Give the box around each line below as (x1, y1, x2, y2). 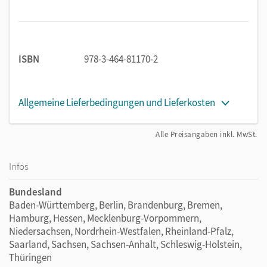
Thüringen (9, 250, 52, 264)
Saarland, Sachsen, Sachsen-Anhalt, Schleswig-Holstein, (9, 237, 242, 251)
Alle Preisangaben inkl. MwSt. (156, 129, 257, 139)
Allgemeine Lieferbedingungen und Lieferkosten (18, 95, 215, 109)
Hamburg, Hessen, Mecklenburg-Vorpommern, (9, 211, 201, 225)
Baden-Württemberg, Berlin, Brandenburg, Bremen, (9, 198, 222, 212)
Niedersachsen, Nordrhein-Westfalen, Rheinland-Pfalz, (9, 224, 234, 238)
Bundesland (9, 185, 62, 198)
